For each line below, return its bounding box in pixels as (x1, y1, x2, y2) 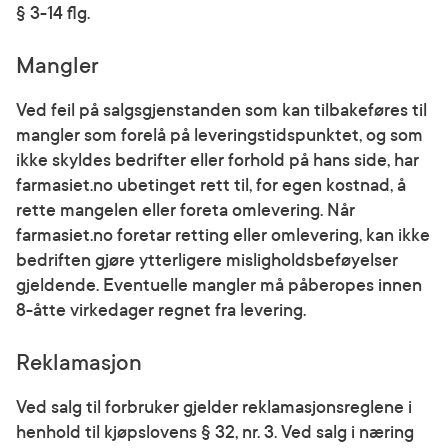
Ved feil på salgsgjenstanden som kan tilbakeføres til (16, 100, 427, 121)
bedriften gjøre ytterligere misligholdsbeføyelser (16, 250, 398, 271)
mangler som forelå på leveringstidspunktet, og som (16, 125, 423, 146)
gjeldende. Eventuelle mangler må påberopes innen (16, 275, 422, 296)
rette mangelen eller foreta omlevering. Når (16, 200, 355, 221)
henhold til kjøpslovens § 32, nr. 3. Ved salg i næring (16, 422, 414, 443)
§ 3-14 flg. (16, 3, 90, 24)
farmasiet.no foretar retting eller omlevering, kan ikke (16, 225, 430, 246)
